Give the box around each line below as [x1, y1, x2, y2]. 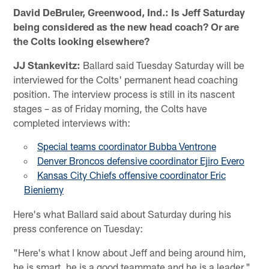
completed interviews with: [13, 116, 131, 128]
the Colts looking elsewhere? [13, 34, 150, 47]
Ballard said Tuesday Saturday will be [80, 58, 245, 71]
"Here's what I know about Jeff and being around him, [13, 246, 247, 258]
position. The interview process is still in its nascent [13, 87, 235, 100]
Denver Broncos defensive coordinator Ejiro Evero [37, 154, 244, 166]
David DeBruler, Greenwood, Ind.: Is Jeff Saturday [13, 5, 246, 18]
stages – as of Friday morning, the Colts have [13, 101, 208, 114]
